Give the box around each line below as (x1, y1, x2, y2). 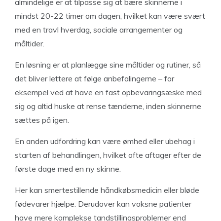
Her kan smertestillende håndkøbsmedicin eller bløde (15, 185, 199, 195)
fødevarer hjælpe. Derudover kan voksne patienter (15, 199, 191, 209)
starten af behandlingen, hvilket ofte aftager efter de (15, 150, 201, 160)
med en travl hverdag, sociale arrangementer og (15, 25, 183, 35)
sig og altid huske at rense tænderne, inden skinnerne (15, 101, 201, 111)
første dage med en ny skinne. (15, 164, 121, 174)
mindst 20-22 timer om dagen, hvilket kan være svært (15, 11, 205, 21)
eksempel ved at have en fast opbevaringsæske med (15, 87, 202, 97)
